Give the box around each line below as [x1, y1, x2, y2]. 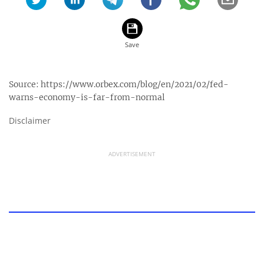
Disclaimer [9, 115, 51, 126]
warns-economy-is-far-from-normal [9, 92, 165, 103]
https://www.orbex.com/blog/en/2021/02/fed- [41, 79, 229, 90]
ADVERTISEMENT [108, 150, 156, 158]
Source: [9, 79, 41, 90]
